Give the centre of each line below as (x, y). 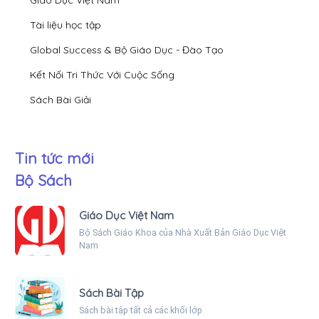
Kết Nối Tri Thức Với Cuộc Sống (102, 74)
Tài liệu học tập (66, 25)
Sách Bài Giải (61, 99)
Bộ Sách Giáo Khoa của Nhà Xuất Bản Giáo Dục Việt (183, 232)
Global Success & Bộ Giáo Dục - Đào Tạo (127, 49)
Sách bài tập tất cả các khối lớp (141, 310)
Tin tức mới (54, 158)
